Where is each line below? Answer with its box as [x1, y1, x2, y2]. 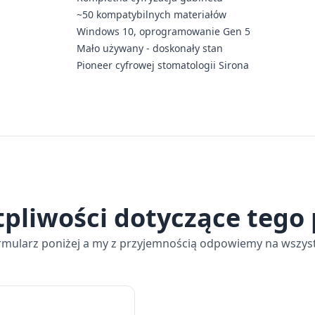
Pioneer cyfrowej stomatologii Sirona [77, 58, 250, 72]
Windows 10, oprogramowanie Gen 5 [77, 25, 251, 39]
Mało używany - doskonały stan [77, 41, 224, 56]
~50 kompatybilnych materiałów [77, 8, 227, 22]
